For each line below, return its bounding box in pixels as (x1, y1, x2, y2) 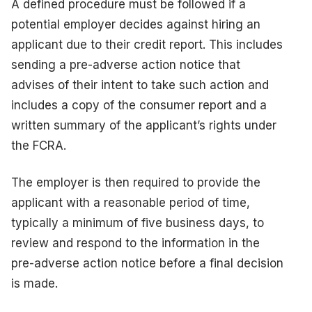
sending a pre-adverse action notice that (11, 57, 240, 72)
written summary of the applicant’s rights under (11, 118, 276, 132)
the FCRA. (11, 138, 66, 153)
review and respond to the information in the (11, 235, 260, 250)
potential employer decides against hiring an (11, 17, 260, 31)
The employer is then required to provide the (11, 175, 260, 189)
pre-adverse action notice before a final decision (11, 256, 283, 270)
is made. (11, 276, 58, 290)
